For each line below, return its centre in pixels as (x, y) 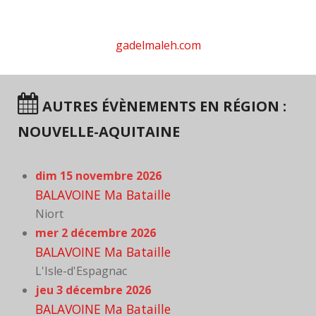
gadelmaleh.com (158, 45)
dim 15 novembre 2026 (98, 176)
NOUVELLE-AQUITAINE (99, 132)
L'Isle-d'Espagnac (81, 271)
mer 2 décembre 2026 (96, 233)
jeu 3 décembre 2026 (93, 290)
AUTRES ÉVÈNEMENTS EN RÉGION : (163, 107)
